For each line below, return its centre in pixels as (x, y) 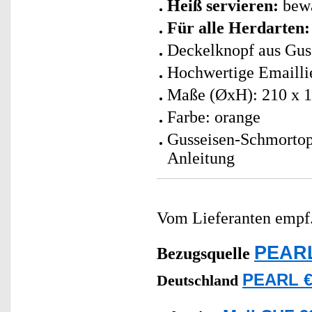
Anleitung (201, 158)
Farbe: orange (214, 117)
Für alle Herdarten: (239, 28)
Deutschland (200, 280)
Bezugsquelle (203, 253)
